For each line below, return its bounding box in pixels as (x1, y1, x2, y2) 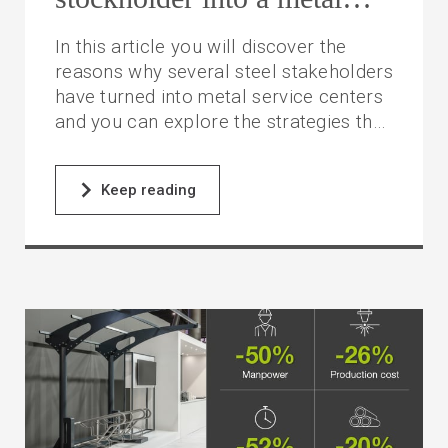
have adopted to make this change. (54, 136, 354, 159)
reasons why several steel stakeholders (54, 61, 394, 84)
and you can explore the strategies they (54, 111, 393, 134)
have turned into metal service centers (54, 86, 384, 109)
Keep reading (100, 181, 196, 200)
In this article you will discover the (54, 36, 347, 59)
